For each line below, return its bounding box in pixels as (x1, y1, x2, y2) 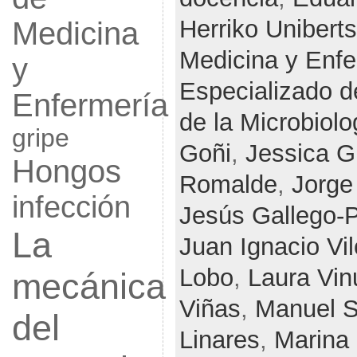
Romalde (178, 170, 277, 198)
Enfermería (11, 88, 168, 123)
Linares (178, 325, 260, 354)
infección (11, 190, 131, 224)
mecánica (11, 266, 166, 307)
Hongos (11, 153, 121, 190)
